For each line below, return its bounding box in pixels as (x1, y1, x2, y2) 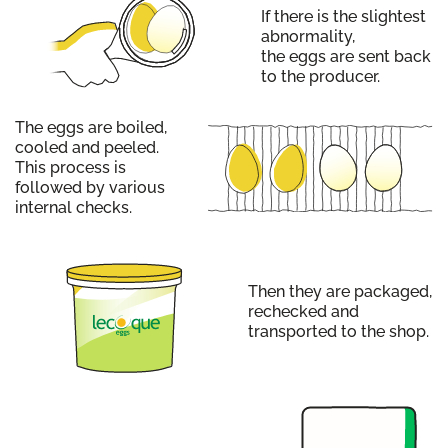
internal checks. (15, 198, 132, 218)
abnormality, (261, 27, 356, 47)
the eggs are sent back (261, 47, 432, 67)
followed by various (15, 178, 165, 198)
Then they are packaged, (248, 282, 433, 302)
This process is (15, 158, 126, 178)
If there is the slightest (261, 7, 427, 27)
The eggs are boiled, (15, 118, 167, 138)
